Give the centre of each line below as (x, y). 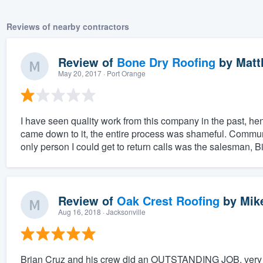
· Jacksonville (123, 212)
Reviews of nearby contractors (68, 27)
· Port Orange (123, 73)
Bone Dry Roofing (166, 62)
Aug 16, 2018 (79, 212)
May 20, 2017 (80, 73)
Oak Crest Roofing (168, 201)
